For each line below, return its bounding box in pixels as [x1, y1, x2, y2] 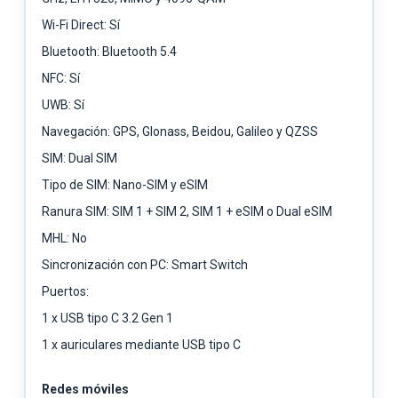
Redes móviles [42, 381, 129, 396]
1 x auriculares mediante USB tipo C [42, 337, 241, 352]
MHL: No [42, 230, 87, 245]
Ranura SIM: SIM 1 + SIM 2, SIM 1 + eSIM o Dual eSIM [42, 203, 332, 219]
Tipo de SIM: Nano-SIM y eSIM [42, 177, 208, 192]
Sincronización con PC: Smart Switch [42, 257, 248, 272]
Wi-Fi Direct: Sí [42, 17, 120, 32]
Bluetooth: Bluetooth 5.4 [42, 44, 177, 59]
